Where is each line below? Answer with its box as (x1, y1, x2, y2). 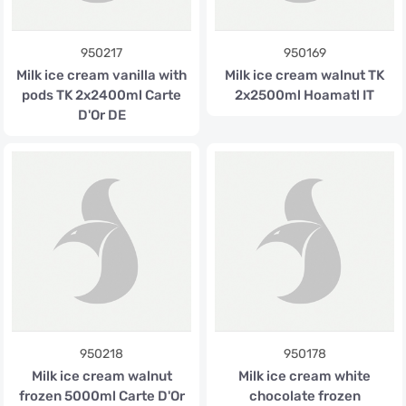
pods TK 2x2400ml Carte (22, 87, 181, 103)
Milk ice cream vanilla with (16, 67, 187, 83)
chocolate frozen (248, 388, 361, 404)
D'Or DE (77, 107, 126, 123)
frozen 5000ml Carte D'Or (18, 388, 185, 404)
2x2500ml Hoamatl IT (235, 87, 374, 103)
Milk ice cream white (238, 368, 371, 384)
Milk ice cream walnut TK (225, 67, 384, 83)
